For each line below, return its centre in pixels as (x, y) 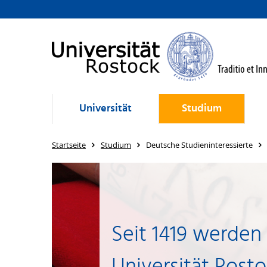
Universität (105, 108)
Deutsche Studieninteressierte (199, 145)
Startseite (69, 145)
